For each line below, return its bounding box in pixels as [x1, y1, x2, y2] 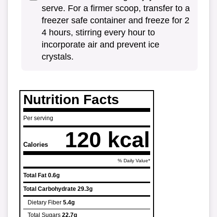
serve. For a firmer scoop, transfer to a [42, 3, 190, 14]
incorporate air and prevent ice [42, 40, 159, 50]
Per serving [23, 115, 53, 122]
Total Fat [23, 172, 46, 179]
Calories [23, 141, 48, 149]
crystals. [42, 52, 74, 62]
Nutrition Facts [23, 92, 119, 108]
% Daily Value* [118, 158, 150, 164]
